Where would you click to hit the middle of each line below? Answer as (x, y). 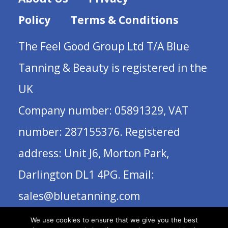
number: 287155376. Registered (99, 132)
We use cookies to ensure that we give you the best (114, 220)
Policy (34, 20)
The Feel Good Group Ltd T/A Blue (104, 47)
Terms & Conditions (124, 20)
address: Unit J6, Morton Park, (93, 153)
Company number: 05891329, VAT (103, 111)
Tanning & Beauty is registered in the (112, 68)
